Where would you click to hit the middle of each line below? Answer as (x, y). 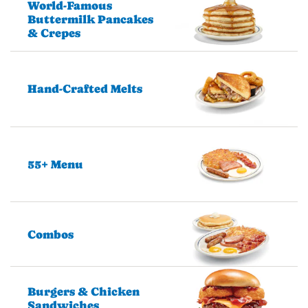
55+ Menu (55, 165)
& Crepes (54, 33)
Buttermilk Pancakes (90, 19)
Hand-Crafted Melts (85, 89)
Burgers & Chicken (84, 292)
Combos (51, 234)
